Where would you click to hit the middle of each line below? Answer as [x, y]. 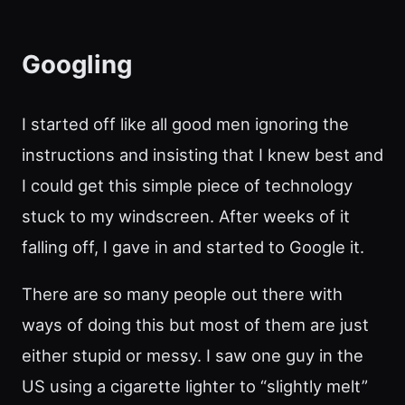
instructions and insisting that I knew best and [202, 155]
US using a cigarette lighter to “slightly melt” [195, 386]
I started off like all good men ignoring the [185, 124]
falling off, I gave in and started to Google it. [193, 247]
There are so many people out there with [182, 294]
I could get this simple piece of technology [187, 186]
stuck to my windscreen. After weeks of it [186, 217]
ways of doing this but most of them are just [195, 325]
